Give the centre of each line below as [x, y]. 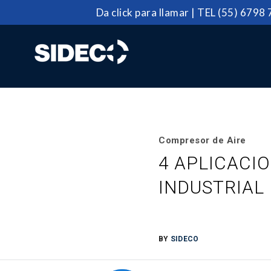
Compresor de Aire [202, 140]
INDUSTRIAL [211, 187]
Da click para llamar [142, 12]
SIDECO [184, 239]
